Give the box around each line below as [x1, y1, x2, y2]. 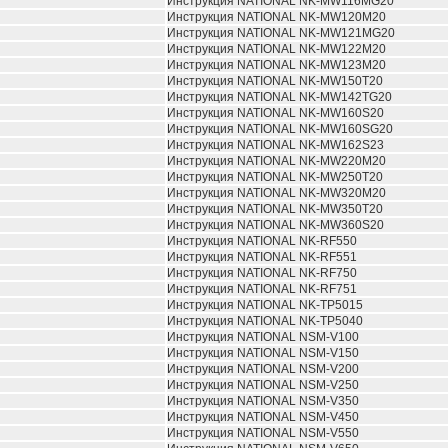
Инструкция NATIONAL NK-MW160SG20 [167, 122, 393, 136]
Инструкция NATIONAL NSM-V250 [167, 378, 359, 392]
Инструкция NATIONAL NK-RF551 [167, 250, 357, 264]
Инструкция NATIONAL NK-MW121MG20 [167, 26, 395, 40]
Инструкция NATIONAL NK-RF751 [167, 282, 357, 296]
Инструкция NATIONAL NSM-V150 [167, 346, 359, 360]
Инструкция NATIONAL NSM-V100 [167, 330, 359, 344]
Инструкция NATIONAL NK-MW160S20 [167, 106, 384, 120]
